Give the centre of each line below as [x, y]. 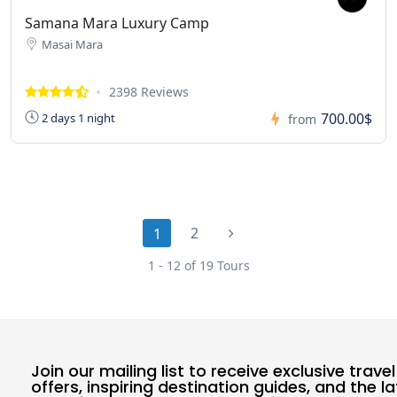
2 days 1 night [77, 117]
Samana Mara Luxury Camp [117, 23]
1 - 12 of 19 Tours [198, 266]
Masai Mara [72, 45]
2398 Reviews [149, 92]
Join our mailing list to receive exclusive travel [213, 371]
